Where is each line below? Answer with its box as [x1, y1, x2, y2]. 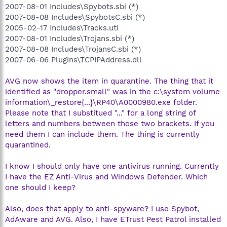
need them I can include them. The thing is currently [5, 129, 200, 139]
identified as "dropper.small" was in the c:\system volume [5, 87, 220, 96]
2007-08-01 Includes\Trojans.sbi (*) [5, 33, 134, 43]
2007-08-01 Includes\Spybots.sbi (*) [5, 2, 138, 11]
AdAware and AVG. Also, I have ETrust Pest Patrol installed [5, 214, 221, 224]
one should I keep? [5, 182, 75, 192]
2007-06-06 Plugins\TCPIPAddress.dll [5, 55, 142, 64]
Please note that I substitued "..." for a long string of [5, 108, 196, 118]
